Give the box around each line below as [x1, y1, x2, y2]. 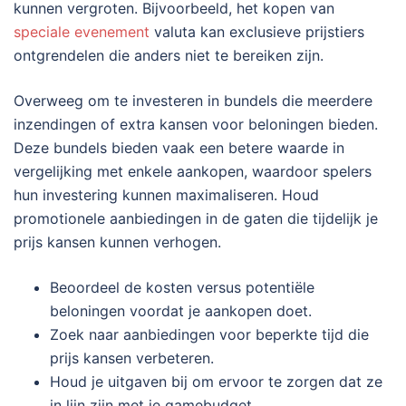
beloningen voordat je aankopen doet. [50, 302, 312, 321]
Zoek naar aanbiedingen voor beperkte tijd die [50, 325, 369, 344]
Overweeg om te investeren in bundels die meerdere [14, 92, 372, 111]
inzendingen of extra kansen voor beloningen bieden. [14, 115, 378, 134]
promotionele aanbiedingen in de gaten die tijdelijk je [14, 209, 378, 228]
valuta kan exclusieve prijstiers [150, 23, 364, 42]
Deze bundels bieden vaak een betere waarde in [14, 139, 344, 158]
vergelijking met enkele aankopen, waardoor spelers [14, 162, 372, 181]
